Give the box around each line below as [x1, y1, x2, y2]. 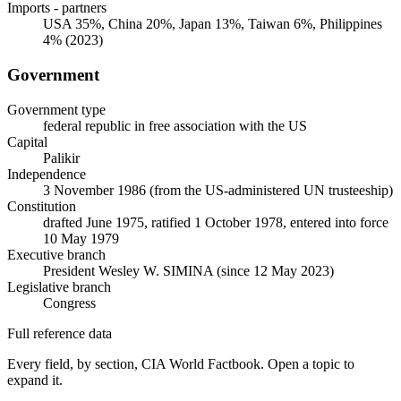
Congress [43, 294, 96, 311]
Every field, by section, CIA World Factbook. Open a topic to [7, 355, 354, 371]
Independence [7, 166, 86, 182]
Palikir [43, 149, 80, 166]
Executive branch [7, 246, 106, 262]
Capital [7, 133, 47, 149]
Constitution [7, 198, 76, 214]
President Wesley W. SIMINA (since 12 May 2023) [43, 262, 334, 278]
